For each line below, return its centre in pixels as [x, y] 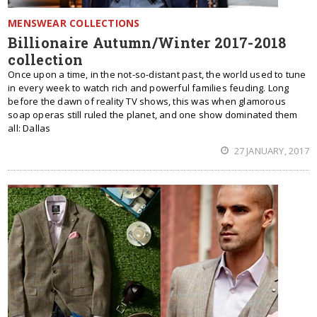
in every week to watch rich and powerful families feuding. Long [149, 88]
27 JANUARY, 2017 [270, 151]
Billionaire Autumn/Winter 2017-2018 [147, 42]
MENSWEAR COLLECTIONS [74, 23]
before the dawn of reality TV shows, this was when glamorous [147, 101]
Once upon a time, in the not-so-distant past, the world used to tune [157, 74]
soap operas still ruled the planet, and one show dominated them [153, 115]
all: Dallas [29, 128]
